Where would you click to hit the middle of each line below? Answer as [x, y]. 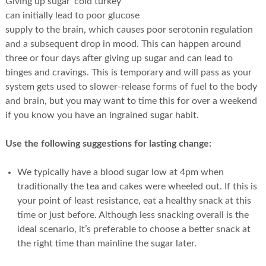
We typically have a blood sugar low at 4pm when [120, 172]
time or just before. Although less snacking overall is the [133, 215]
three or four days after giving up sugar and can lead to [119, 58]
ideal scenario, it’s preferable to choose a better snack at [134, 229]
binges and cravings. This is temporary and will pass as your [128, 72]
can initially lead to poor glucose [72, 15]
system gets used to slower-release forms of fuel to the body [131, 86]
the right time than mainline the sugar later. [107, 243]
